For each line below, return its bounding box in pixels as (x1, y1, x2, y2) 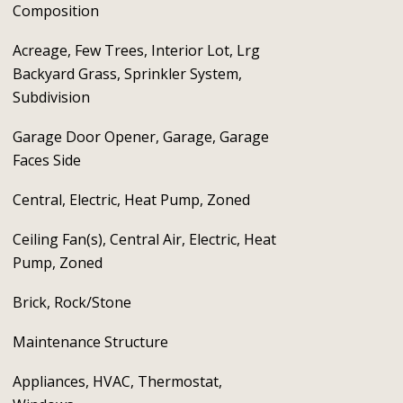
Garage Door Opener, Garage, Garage (12, 127, 269, 147)
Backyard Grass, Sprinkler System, (12, 64, 242, 84)
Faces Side (12, 150, 81, 170)
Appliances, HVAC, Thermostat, (12, 372, 222, 391)
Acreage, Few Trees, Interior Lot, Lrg (12, 40, 260, 60)
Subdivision (12, 87, 90, 107)
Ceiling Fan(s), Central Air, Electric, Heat (12, 229, 276, 249)
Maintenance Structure (12, 332, 168, 352)
